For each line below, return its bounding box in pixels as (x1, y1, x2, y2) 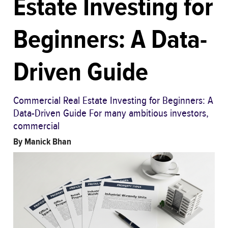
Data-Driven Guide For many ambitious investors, (13, 107, 209, 120)
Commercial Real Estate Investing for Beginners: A (13, 94, 213, 107)
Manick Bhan (24, 136, 71, 148)
